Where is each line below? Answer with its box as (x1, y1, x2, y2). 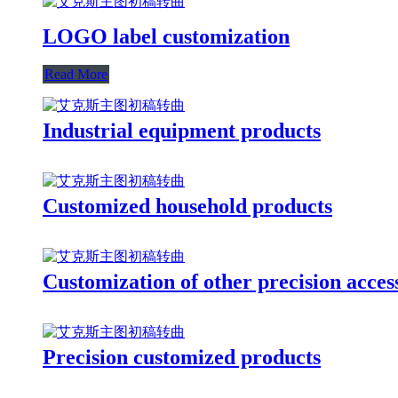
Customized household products (43, 194, 332, 218)
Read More (44, 66, 107, 82)
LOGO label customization (43, 24, 290, 48)
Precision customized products (43, 345, 321, 369)
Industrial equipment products (43, 118, 321, 142)
